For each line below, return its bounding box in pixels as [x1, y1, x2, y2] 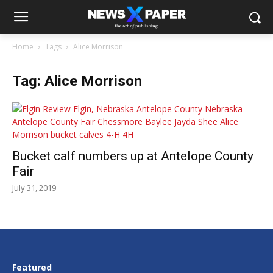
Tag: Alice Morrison [12, 73, 142, 90]
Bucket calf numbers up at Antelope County [12, 149, 253, 163]
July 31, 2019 [12, 182, 56, 193]
